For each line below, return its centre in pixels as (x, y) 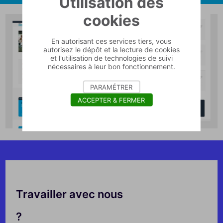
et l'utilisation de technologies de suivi (111, 58)
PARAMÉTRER (111, 87)
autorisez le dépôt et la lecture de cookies (111, 49)
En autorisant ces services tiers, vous (111, 41)
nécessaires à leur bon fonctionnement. (111, 66)
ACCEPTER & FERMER (111, 100)
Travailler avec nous (71, 194)
